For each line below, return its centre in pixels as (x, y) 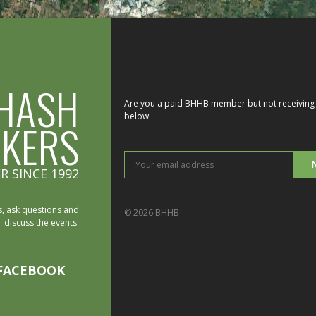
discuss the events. (41, 222)
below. (138, 116)
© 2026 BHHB (152, 212)
